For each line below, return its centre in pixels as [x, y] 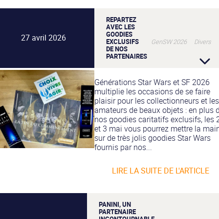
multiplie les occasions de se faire [152, 91]
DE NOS [117, 49]
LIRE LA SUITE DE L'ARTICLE [160, 170]
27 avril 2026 [44, 38]
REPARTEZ [121, 19]
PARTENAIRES [127, 56]
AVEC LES [120, 27]
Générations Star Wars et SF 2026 [152, 82]
